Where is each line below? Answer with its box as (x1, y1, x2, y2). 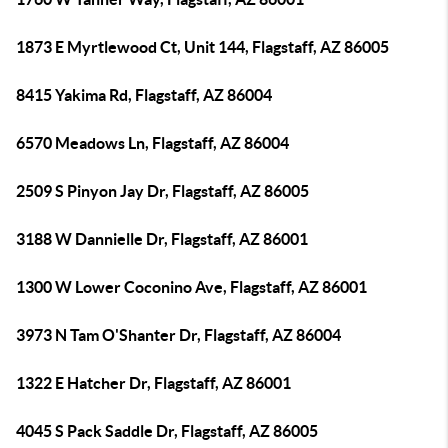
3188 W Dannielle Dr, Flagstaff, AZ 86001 (16, 230, 308, 248)
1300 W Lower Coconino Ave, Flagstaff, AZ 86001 (16, 278, 367, 296)
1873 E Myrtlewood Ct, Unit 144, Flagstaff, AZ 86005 (16, 38, 389, 56)
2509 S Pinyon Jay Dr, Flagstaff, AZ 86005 (16, 182, 309, 200)
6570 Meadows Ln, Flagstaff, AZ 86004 (16, 134, 289, 152)
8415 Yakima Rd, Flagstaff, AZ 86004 (16, 86, 272, 104)
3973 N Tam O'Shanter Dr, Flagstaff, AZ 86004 (16, 326, 341, 344)
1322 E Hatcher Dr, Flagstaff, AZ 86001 (16, 374, 291, 392)
